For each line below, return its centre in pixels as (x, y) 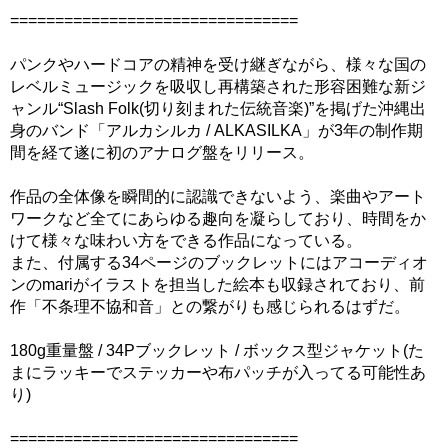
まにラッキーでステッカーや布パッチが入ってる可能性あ (218, 373)
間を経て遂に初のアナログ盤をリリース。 (162, 153)
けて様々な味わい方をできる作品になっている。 (186, 241)
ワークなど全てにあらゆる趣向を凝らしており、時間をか (218, 219)
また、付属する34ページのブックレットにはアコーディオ (219, 263)
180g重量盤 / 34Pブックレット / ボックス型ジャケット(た (217, 351)
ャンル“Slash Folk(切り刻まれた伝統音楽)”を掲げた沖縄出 (218, 109)
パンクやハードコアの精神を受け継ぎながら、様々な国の (218, 65)
